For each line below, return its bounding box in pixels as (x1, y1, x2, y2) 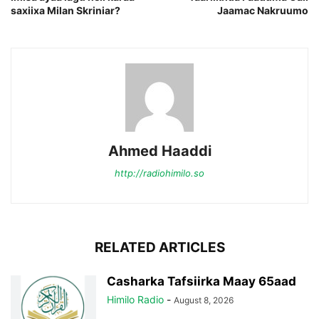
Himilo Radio (107, 293, 164, 305)
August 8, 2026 (174, 294, 234, 305)
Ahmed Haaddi (108, 142, 211, 159)
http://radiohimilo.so (115, 167, 204, 179)
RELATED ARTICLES (94, 239, 225, 256)
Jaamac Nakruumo (217, 4, 308, 16)
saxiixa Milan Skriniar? (11, 4, 120, 16)
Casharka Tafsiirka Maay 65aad (107, 273, 296, 288)
